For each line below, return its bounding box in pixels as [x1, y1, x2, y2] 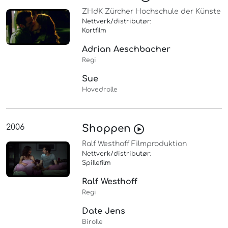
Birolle [82, 218, 103, 226]
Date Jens [82, 207, 126, 216]
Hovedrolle [82, 86, 118, 94]
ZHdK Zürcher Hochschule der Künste [82, 8, 221, 16]
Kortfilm [82, 27, 107, 35]
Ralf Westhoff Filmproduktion [82, 140, 187, 148]
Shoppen [82, 123, 134, 135]
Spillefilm [82, 159, 111, 167]
